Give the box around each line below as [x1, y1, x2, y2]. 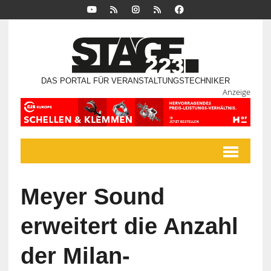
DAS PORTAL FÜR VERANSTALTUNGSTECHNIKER [41, 76, 230, 86]
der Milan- [20, 243, 130, 269]
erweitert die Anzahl [20, 214, 238, 240]
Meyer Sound [20, 184, 165, 210]
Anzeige [223, 87, 251, 98]
